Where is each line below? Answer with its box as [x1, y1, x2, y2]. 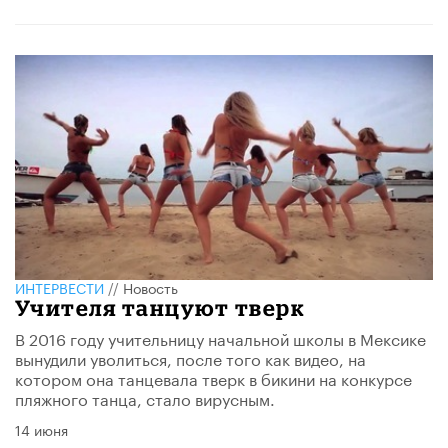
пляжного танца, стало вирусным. [15, 385, 275, 411]
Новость [123, 276, 178, 299]
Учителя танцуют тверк [15, 295, 306, 321]
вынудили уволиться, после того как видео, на [15, 345, 366, 371]
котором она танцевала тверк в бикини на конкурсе [15, 365, 412, 391]
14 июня [15, 418, 68, 441]
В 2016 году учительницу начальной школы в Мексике [15, 325, 426, 351]
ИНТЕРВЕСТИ [15, 276, 104, 299]
